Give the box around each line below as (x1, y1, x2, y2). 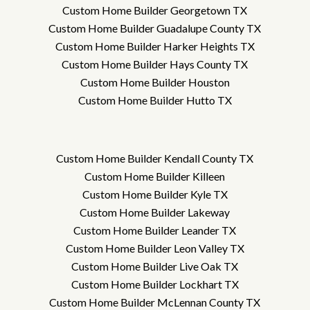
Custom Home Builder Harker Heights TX (55, 39, 255, 53)
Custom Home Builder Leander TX (73, 223, 237, 237)
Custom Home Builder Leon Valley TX (65, 241, 244, 255)
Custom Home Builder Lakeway (80, 205, 230, 219)
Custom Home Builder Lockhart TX (71, 277, 239, 291)
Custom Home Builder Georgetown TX (62, 3, 248, 17)
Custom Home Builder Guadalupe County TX (48, 21, 262, 35)
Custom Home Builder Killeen (84, 169, 226, 183)
